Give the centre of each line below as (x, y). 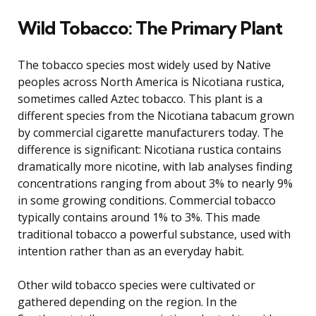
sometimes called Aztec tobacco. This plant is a (140, 98)
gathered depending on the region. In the (127, 302)
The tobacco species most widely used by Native (144, 65)
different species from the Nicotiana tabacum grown (156, 115)
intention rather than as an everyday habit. (131, 251)
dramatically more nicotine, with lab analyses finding (155, 166)
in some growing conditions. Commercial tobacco (147, 200)
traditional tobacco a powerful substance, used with (154, 234)
